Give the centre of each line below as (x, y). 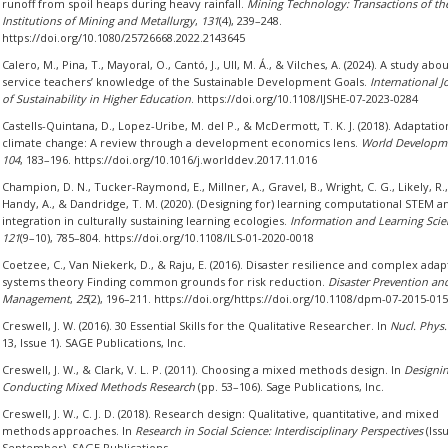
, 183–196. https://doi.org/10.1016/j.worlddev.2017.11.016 (168, 159)
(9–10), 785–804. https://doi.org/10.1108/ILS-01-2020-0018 (166, 237)
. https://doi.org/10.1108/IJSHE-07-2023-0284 (304, 98)
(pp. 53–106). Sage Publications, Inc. (289, 386)
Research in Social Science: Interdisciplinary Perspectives (278, 430)
